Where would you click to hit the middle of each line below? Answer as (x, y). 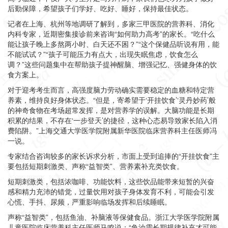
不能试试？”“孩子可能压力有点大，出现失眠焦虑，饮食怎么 (103, 54)
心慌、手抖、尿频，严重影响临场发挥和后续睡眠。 (90, 202)
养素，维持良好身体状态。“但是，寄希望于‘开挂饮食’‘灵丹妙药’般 (112, 100)
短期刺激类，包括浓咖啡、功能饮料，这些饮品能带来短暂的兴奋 (111, 181)
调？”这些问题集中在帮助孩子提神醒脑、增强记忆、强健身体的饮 (112, 64)
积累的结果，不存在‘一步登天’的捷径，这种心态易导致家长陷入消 (112, 120)
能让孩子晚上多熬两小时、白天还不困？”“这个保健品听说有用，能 (113, 44)
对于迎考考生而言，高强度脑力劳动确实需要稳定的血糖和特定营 (111, 90)
